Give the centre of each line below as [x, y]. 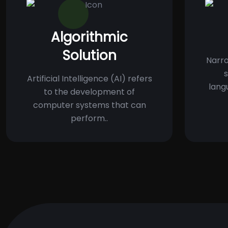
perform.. [89, 118]
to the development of [89, 92]
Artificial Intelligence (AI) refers [89, 78]
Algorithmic [89, 37]
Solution [89, 55]
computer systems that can [89, 105]
